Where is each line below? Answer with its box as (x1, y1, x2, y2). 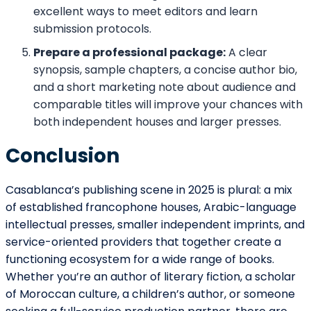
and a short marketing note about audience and (33, 79, 296, 96)
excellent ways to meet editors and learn (33, 3, 258, 20)
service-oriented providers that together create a (6, 234, 281, 251)
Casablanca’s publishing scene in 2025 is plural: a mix (6, 182, 292, 199)
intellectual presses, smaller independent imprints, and (6, 217, 305, 233)
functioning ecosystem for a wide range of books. (6, 251, 274, 268)
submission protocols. (33, 21, 151, 37)
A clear (226, 44, 267, 61)
